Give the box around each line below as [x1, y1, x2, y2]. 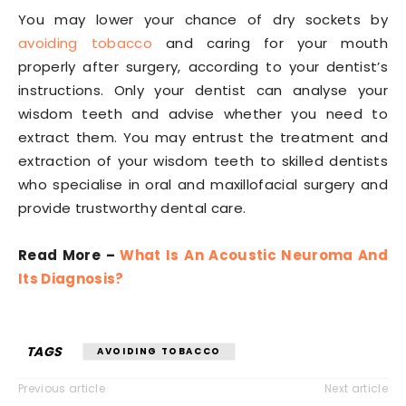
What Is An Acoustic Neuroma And [120, 246, 389, 265]
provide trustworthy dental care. [18, 198, 246, 217]
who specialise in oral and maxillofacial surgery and [18, 175, 388, 194]
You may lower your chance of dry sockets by [18, 10, 388, 29]
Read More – [18, 246, 121, 265]
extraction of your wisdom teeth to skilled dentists [18, 151, 388, 170]
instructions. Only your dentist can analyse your [18, 81, 388, 100]
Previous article [18, 381, 106, 396]
